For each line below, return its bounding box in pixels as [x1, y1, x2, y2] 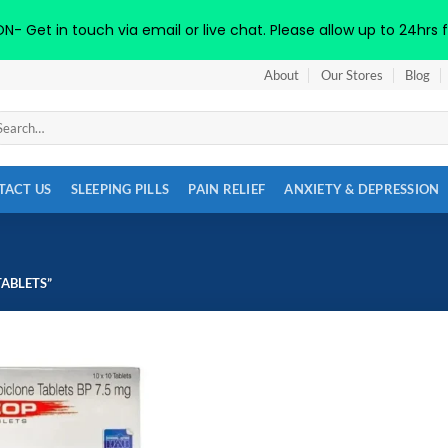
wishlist [95, 403, 135, 417]
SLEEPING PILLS [70, 181, 170, 197]
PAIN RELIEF [188, 181, 266, 197]
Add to [97, 389, 133, 403]
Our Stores [320, 67, 383, 83]
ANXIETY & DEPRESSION [284, 181, 440, 197]
